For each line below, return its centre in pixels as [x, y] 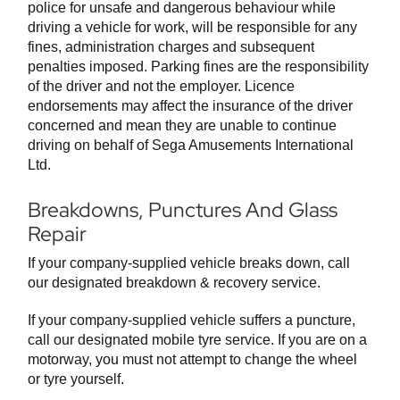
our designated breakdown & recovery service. [174, 283]
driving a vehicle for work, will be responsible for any [192, 28]
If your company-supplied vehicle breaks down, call [189, 263]
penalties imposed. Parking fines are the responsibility [198, 67]
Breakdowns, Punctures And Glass [183, 210]
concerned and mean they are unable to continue [182, 126]
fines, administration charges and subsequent [171, 47]
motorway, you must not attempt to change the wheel [192, 360]
